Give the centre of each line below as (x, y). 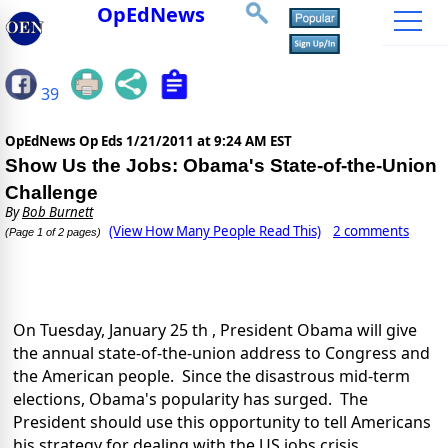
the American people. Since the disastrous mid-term (211, 376)
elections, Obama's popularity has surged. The (190, 399)
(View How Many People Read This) (215, 231)
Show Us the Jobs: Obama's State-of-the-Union (221, 166)
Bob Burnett (57, 212)
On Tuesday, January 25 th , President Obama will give (215, 330)
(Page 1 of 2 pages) (53, 232)
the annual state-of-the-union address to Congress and (221, 353)
